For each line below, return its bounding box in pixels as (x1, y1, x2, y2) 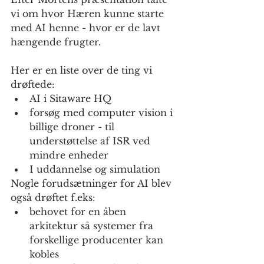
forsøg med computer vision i (29, 107, 176, 119)
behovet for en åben (29, 206, 129, 218)
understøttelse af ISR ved (29, 135, 153, 147)
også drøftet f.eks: (11, 192, 95, 204)
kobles (29, 248, 59, 260)
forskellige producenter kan (29, 234, 166, 246)
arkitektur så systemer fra (29, 220, 156, 232)
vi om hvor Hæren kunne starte (11, 8, 167, 20)
